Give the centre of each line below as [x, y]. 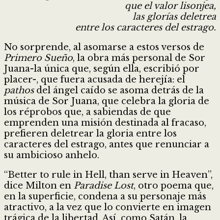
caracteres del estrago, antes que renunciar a [107, 144]
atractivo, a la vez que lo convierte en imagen [108, 207]
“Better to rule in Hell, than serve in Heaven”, [108, 175]
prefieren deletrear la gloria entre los [90, 133]
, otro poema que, [174, 185]
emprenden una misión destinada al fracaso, [105, 123]
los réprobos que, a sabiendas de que [87, 112]
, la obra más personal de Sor [139, 58]
